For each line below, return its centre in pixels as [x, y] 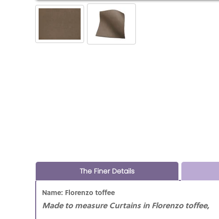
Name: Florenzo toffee [84, 192]
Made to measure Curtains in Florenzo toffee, [126, 205]
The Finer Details [107, 171]
